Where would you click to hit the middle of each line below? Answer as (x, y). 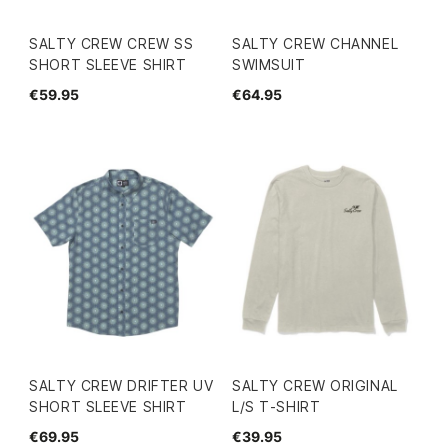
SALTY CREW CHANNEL (315, 44)
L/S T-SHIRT (276, 406)
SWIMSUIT (269, 65)
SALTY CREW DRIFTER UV (121, 385)
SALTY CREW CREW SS (111, 44)
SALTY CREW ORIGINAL (315, 385)
